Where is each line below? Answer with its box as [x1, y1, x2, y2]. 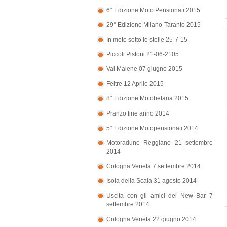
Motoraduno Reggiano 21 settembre [106, 139, 213, 146]
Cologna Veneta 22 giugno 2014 [106, 215, 196, 223]
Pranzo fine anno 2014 [106, 109, 169, 117]
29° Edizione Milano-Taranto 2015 [106, 21, 201, 28]
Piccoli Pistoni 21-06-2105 [106, 51, 179, 58]
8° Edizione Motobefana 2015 [106, 95, 188, 102]
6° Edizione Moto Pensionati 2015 [106, 6, 200, 14]
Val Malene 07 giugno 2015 [106, 65, 182, 73]
